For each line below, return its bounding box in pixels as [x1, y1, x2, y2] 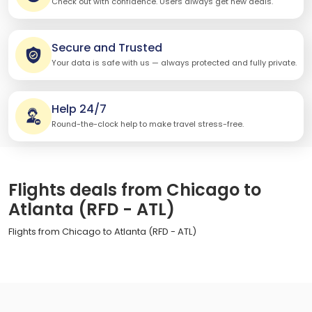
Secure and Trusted [52, 40, 162, 56]
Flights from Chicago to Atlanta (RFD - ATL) [8, 224, 196, 238]
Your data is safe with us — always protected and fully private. [52, 57, 297, 69]
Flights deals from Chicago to [8, 178, 261, 201]
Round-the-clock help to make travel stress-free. [52, 118, 244, 130]
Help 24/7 [52, 101, 107, 118]
